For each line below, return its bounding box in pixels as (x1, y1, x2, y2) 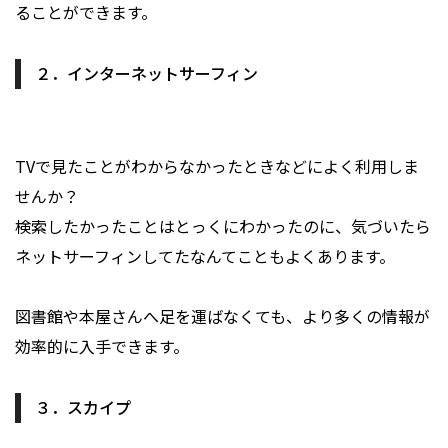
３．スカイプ (35, 395, 131, 420)
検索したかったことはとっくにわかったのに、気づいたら (15, 214, 431, 239)
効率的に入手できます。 (15, 334, 189, 359)
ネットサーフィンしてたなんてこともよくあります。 (15, 244, 395, 269)
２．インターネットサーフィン (35, 61, 258, 86)
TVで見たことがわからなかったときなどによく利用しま (15, 154, 419, 179)
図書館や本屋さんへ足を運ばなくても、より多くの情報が (15, 304, 430, 329)
